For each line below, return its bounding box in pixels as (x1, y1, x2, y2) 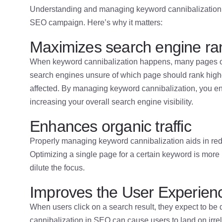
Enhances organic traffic (30, 117, 191, 136)
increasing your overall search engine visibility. (30, 98, 193, 107)
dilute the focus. (30, 164, 85, 172)
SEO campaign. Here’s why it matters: (30, 18, 163, 27)
